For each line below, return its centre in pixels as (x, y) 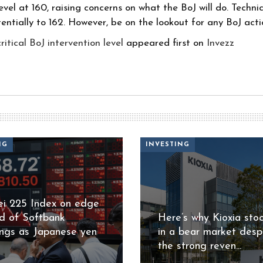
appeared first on (165, 43)
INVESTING (167, 145)
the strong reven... (199, 246)
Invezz (221, 43)
